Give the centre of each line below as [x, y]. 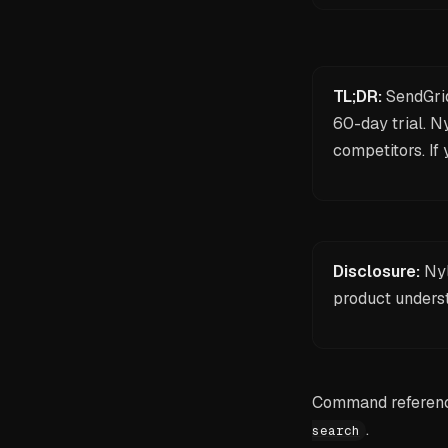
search [336, 430]
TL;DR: [357, 96]
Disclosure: [376, 271]
